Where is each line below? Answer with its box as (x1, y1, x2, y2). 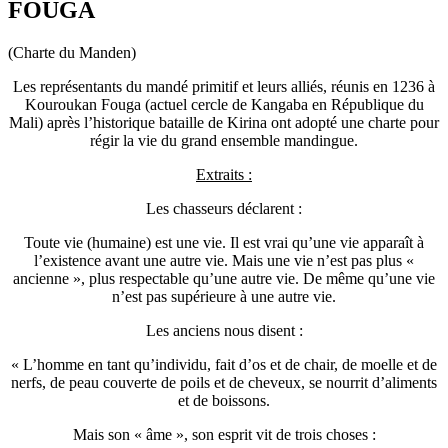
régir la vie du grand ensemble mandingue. (90, 131, 358, 149)
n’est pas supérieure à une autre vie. (112, 287, 336, 305)
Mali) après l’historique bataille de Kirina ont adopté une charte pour (9, 113, 439, 131)
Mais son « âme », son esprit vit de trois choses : (72, 425, 376, 443)
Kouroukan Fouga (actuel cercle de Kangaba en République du (24, 95, 424, 113)
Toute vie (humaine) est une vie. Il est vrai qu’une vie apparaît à (24, 233, 424, 251)
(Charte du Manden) (8, 43, 136, 61)
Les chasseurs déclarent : (146, 199, 302, 217)
